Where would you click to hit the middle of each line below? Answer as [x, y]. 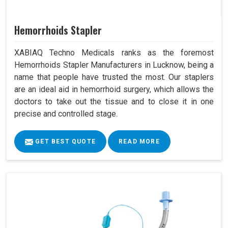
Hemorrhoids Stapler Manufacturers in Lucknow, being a [114, 65]
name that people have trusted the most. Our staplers [114, 77]
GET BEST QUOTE [64, 141]
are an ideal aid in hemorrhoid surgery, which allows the [114, 89]
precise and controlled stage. [66, 113]
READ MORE [139, 141]
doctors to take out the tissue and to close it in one [114, 101]
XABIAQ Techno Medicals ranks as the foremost [114, 52]
